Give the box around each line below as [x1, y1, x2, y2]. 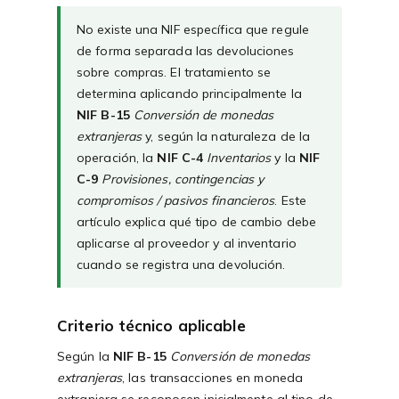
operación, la [77, 150, 158, 167]
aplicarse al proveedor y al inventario [77, 235, 297, 252]
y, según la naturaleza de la [142, 128, 311, 145]
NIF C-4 [157, 150, 204, 167]
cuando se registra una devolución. [77, 256, 286, 273]
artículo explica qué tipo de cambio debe [77, 214, 317, 231]
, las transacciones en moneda [122, 370, 304, 387]
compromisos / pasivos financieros [77, 192, 275, 209]
